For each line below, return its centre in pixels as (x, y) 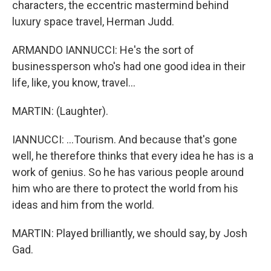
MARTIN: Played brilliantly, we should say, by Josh (130, 233)
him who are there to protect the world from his (125, 188)
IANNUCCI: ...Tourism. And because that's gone (125, 139)
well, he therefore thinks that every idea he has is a (133, 156)
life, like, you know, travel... (74, 83)
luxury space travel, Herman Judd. (93, 21)
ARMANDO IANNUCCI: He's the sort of (103, 50)
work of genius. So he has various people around (128, 172)
